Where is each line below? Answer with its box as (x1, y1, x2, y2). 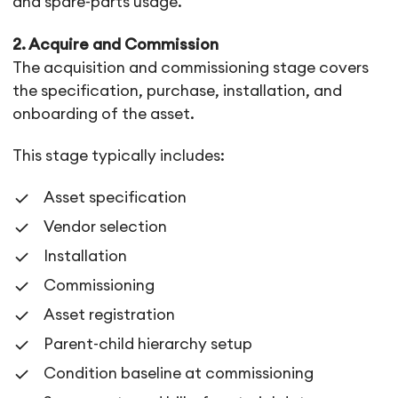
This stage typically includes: (12, 147, 226, 163)
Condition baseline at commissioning (44, 365, 314, 381)
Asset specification (44, 189, 187, 205)
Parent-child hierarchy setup (44, 336, 253, 352)
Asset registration (44, 306, 176, 322)
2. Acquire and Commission (12, 36, 219, 52)
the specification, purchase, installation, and (12, 83, 343, 99)
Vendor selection (44, 219, 168, 235)
